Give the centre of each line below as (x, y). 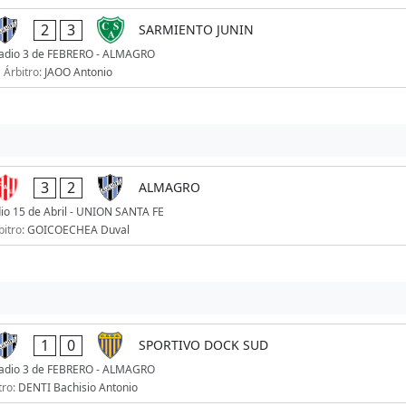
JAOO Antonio (78, 72)
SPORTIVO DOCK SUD (203, 345)
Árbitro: (24, 72)
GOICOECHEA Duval (78, 230)
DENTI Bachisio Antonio (78, 388)
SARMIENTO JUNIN (196, 30)
